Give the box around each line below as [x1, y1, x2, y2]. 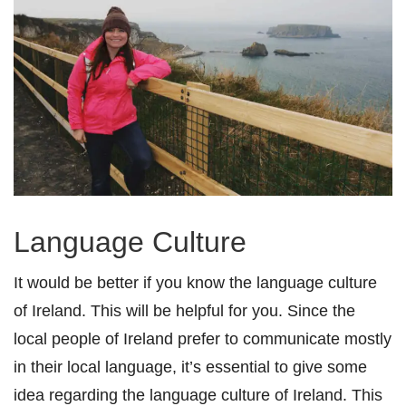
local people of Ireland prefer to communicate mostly [14, 329, 391, 349]
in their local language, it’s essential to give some [14, 357, 367, 377]
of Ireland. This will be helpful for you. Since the [14, 301, 355, 321]
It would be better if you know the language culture [14, 273, 377, 293]
